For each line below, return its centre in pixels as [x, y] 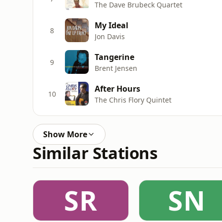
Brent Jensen [116, 68]
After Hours [117, 88]
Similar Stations [95, 153]
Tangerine [114, 57]
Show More [65, 134]
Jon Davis [110, 36]
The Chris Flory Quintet [133, 100]
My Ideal [111, 25]
